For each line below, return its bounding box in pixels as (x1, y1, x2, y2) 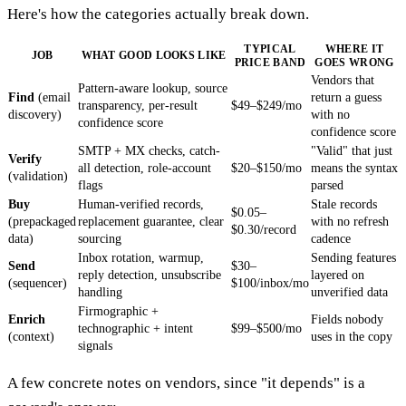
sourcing (78, 232, 121, 246)
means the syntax (311, 161, 398, 176)
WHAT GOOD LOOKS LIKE (81, 49, 227, 63)
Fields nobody (311, 313, 383, 327)
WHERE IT (324, 43, 384, 56)
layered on (311, 268, 364, 283)
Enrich (8, 313, 45, 327)
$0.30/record (231, 223, 296, 237)
